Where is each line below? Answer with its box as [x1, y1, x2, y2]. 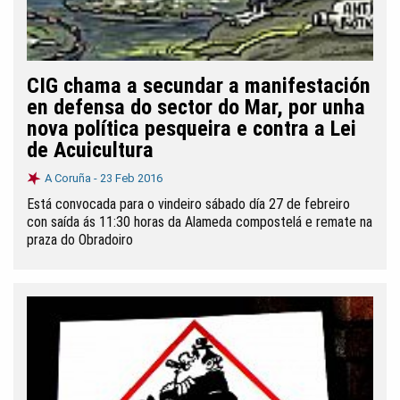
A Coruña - [45, 171, 100, 185]
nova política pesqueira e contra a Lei [27, 116, 356, 141]
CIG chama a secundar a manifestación [27, 73, 371, 98]
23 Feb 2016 [100, 171, 162, 185]
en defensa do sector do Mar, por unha [27, 95, 365, 120]
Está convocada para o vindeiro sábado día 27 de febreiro [27, 196, 350, 212]
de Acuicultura [27, 137, 154, 162]
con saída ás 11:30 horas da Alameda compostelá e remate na [27, 213, 372, 230]
